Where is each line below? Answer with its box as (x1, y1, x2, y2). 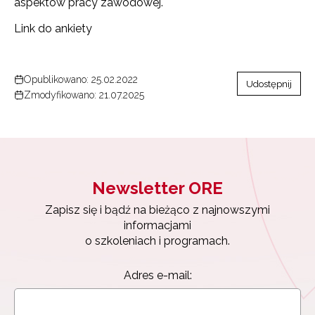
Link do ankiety (14, 21, 92, 35)
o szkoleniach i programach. (85, 233, 230, 247)
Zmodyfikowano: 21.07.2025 (24, 89, 144, 101)
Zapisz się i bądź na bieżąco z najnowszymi (45, 202, 270, 217)
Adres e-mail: (123, 268, 192, 282)
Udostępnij (246, 77, 292, 89)
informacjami (124, 218, 191, 232)
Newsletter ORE (92, 177, 223, 198)
